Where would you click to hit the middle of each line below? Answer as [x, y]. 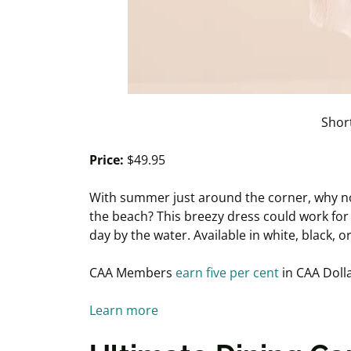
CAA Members [132, 273]
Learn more [125, 310]
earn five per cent [227, 273]
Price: [108, 160]
